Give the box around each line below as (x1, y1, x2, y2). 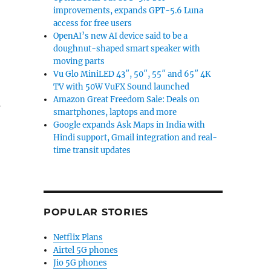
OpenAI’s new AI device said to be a (53, 31, 188, 41)
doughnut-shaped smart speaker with (53, 44, 201, 54)
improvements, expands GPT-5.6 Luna (53, 5, 204, 16)
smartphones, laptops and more (53, 107, 177, 117)
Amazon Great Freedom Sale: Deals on (53, 94, 200, 105)
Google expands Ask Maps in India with (53, 120, 206, 130)
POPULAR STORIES (43, 206, 149, 218)
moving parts (53, 56, 105, 67)
